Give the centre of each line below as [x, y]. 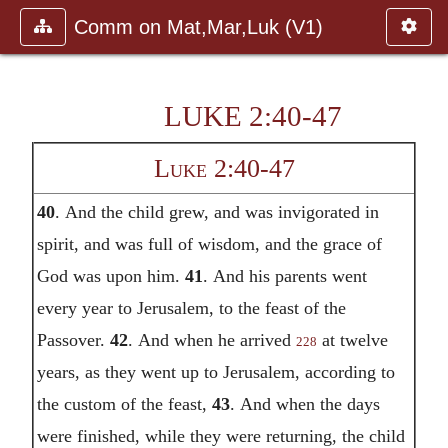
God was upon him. [110, 275]
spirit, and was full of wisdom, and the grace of [209, 243]
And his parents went [289, 275]
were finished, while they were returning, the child [220, 435]
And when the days [309, 403]
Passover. [73, 339]
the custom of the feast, [124, 403]
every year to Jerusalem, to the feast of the [191, 307]
